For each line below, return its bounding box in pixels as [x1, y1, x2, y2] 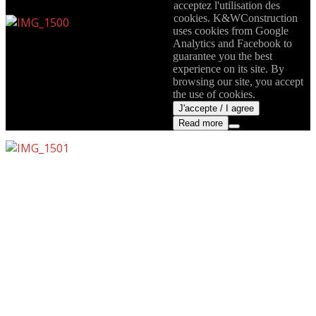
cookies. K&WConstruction [174, 12, 298, 24]
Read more [178, 118, 223, 128]
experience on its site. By [173, 63, 284, 75]
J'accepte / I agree [178, 103, 254, 114]
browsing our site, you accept [173, 75, 303, 87]
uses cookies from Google [173, 25, 288, 37]
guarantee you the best [173, 50, 272, 62]
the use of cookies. [173, 88, 255, 100]
